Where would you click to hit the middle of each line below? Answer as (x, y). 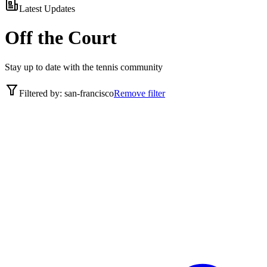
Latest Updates (47, 9)
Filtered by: (42, 93)
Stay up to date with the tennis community (84, 67)
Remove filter (139, 93)
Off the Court (61, 38)
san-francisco (89, 93)
